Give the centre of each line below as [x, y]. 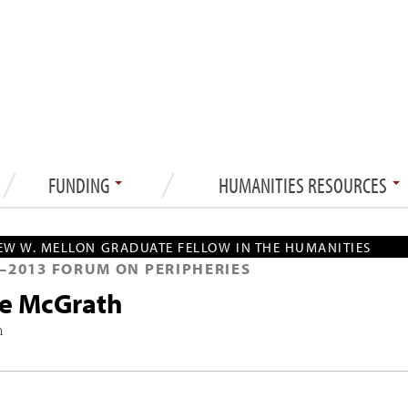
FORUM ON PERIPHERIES [149, 268]
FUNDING [80, 184]
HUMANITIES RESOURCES [305, 184]
